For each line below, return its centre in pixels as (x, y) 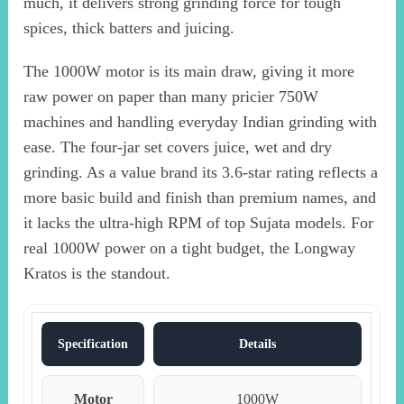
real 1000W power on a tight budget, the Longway (190, 248)
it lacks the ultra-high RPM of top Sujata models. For (199, 222)
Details (258, 344)
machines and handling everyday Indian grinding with (201, 121)
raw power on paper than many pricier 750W (171, 96)
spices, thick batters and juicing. (129, 28)
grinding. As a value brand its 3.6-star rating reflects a (201, 172)
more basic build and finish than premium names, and (200, 197)
